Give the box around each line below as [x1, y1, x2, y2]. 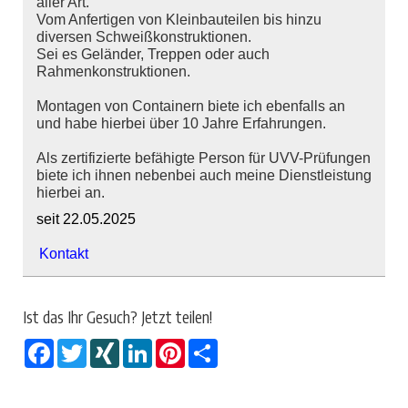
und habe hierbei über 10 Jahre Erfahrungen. [36, 116, 326, 132]
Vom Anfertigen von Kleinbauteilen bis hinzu [36, 12, 321, 28]
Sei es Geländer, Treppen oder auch [36, 46, 270, 63]
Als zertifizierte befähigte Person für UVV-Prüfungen [36, 150, 371, 167]
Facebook [54, 336, 113, 357]
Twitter [87, 336, 135, 357]
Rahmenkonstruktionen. [36, 64, 190, 80]
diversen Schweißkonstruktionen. [36, 29, 251, 46]
